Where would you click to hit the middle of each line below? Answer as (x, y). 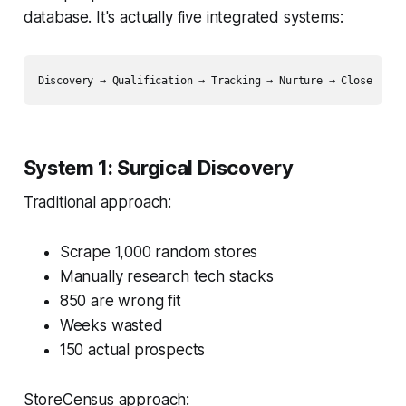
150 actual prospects (132, 349)
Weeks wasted (111, 325)
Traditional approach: (97, 202)
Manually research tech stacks (166, 276)
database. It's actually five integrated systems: (183, 17)
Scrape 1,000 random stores (159, 251)
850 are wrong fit (120, 300)
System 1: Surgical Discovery (158, 167)
